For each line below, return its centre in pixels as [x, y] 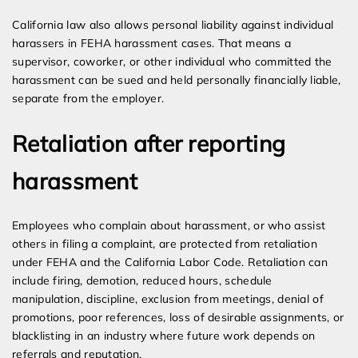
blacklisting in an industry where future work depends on [164, 336]
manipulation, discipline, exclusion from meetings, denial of [168, 299]
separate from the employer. [88, 99]
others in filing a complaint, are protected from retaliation [165, 244]
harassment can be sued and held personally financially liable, [177, 80]
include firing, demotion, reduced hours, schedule [142, 281]
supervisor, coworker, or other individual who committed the [172, 62]
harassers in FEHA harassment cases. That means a [152, 44]
